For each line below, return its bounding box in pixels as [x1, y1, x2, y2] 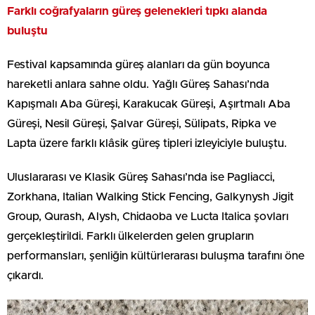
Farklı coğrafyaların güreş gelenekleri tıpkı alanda [7, 5, 267, 17]
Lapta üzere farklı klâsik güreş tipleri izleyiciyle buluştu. [7, 137, 287, 149]
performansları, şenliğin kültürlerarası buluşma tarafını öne [7, 250, 304, 262]
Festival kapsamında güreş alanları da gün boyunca [7, 58, 270, 70]
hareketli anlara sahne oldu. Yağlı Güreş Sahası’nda [7, 78, 269, 90]
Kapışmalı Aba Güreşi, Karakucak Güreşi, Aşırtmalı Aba [7, 98, 290, 110]
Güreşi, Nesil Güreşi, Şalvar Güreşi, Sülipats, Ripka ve [7, 117, 276, 129]
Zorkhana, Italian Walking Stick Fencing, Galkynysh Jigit [7, 191, 294, 202]
